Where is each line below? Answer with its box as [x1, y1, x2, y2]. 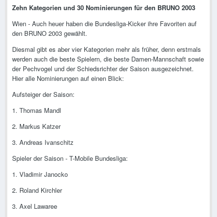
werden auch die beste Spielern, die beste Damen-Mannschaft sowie [12, 54, 204, 64]
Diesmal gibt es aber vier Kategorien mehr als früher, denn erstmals [12, 45, 201, 54]
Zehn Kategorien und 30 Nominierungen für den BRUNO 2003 [12, 3, 195, 13]
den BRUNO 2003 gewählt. [12, 29, 87, 38]
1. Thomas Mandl [12, 106, 61, 115]
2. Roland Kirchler [12, 186, 62, 195]
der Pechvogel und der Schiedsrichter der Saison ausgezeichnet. [12, 64, 194, 74]
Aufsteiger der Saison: [12, 90, 75, 99]
